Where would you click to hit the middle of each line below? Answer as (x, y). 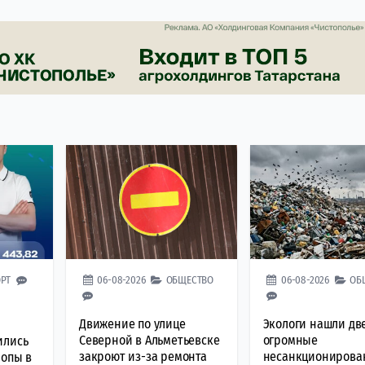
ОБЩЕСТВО (190, 279)
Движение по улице (132, 323)
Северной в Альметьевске (150, 340)
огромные (290, 340)
